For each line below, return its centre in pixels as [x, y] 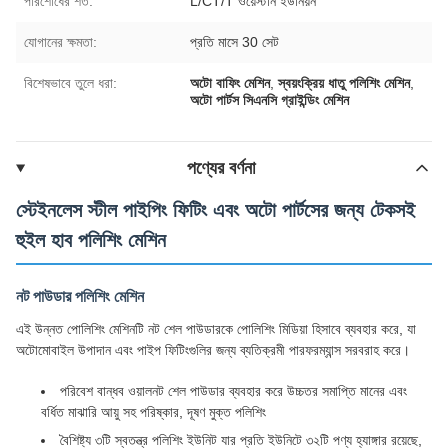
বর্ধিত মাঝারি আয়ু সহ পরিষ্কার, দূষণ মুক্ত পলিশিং [153, 411]
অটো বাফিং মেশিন [230, 82]
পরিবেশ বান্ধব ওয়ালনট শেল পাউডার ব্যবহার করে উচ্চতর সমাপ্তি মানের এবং [233, 390]
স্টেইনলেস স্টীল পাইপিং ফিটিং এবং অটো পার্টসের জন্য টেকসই [215, 209]
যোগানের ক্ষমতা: [60, 41]
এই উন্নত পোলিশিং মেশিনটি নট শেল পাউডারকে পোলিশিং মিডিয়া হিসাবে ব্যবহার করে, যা [216, 328]
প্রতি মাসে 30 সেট [235, 41]
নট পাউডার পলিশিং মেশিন [80, 296]
